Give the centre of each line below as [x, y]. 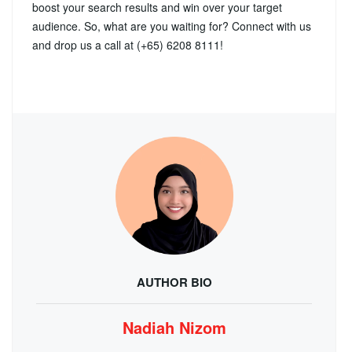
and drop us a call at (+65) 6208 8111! [128, 44]
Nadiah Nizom [174, 327]
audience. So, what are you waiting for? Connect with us [172, 26]
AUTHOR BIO [174, 282]
